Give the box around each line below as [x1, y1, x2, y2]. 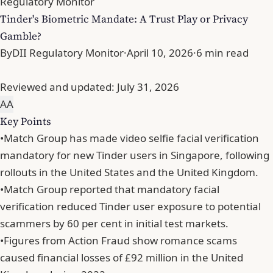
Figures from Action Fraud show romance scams [4, 233, 237, 248]
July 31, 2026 [117, 80, 179, 94]
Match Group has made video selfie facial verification [4, 131, 259, 146]
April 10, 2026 [127, 46, 193, 60]
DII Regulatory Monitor [12, 46, 124, 60]
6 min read [196, 46, 249, 60]
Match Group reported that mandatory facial [4, 182, 219, 197]
